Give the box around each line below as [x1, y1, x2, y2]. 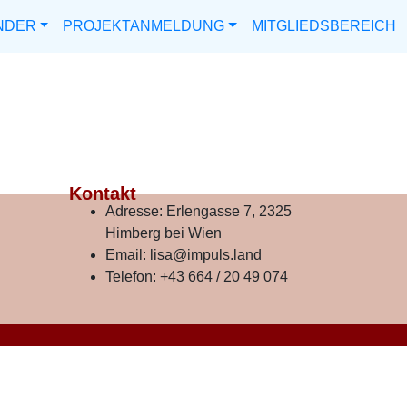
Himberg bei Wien [105, 225, 222, 242]
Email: [105, 247, 150, 263]
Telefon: [105, 269, 156, 285]
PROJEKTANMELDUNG [63, 17, 225, 34]
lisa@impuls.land [150, 247, 262, 263]
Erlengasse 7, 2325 [166, 203, 292, 220]
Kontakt [69, 184, 136, 204]
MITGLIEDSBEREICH [252, 17, 397, 34]
